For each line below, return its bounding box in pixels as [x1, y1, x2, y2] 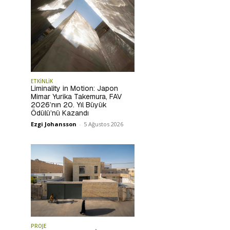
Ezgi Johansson [31, 120, 76, 128]
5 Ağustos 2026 [84, 120, 123, 128]
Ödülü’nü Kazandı [31, 108, 89, 118]
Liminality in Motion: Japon [31, 83, 118, 93]
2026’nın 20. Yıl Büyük [31, 100, 107, 109]
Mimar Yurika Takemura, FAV [31, 91, 122, 101]
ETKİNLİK [31, 77, 53, 85]
